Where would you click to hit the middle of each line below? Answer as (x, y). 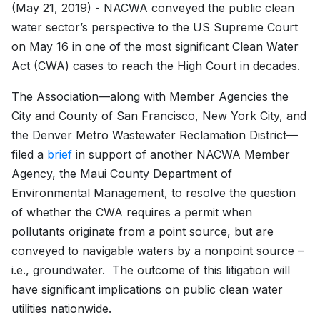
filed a (29, 155)
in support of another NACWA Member (181, 155)
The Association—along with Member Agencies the (150, 97)
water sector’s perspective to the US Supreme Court (155, 27)
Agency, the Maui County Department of (122, 174)
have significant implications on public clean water (147, 290)
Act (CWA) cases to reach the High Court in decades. (156, 66)
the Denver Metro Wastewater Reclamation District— (155, 135)
